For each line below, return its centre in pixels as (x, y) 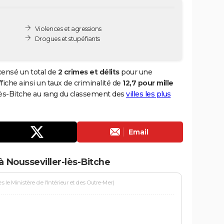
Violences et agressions (68, 28)
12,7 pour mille (148, 83)
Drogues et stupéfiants (67, 38)
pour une (135, 72)
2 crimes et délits (88, 72)
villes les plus (148, 94)
